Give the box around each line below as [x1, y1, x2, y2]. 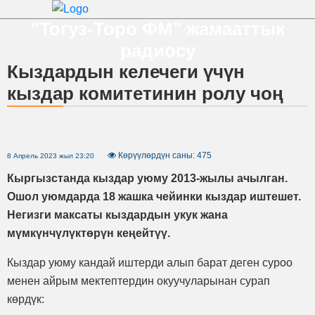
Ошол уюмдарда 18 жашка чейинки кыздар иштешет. [7, 191, 301, 202]
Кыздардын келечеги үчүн [7, 61, 245, 82]
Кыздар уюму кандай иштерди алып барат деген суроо [7, 257, 292, 269]
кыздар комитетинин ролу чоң [7, 83, 283, 104]
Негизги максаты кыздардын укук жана [7, 209, 228, 221]
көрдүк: [7, 293, 44, 305]
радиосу [120, 40, 195, 62]
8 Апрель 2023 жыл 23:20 [7, 152, 94, 160]
